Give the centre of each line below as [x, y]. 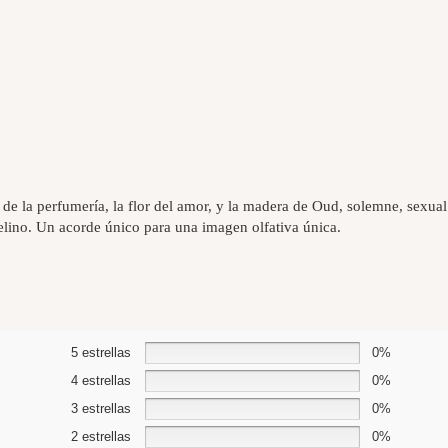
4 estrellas [100, 380]
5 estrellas [100, 352]
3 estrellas [100, 408]
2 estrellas [100, 436]
